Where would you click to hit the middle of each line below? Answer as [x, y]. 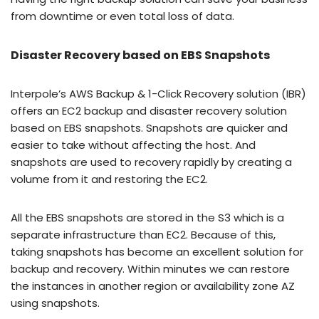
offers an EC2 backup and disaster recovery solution [149, 111]
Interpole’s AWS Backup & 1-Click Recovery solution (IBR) [158, 94]
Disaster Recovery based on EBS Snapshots [140, 55]
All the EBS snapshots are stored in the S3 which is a [147, 218]
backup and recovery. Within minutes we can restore [150, 269]
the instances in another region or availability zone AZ [153, 286]
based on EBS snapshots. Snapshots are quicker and [149, 128]
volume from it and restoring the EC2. [109, 179]
